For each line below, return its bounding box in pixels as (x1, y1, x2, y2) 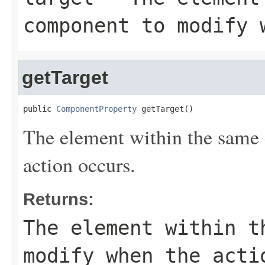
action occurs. (23, 151, 135, 178)
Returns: (23, 189, 94, 209)
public (23, 104, 56, 114)
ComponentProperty (56, 104, 137, 114)
